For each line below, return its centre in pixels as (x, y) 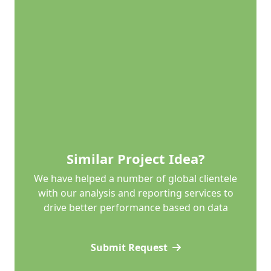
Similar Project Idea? (135, 159)
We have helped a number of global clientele (135, 179)
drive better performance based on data (135, 208)
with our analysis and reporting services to (135, 193)
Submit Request (129, 248)
